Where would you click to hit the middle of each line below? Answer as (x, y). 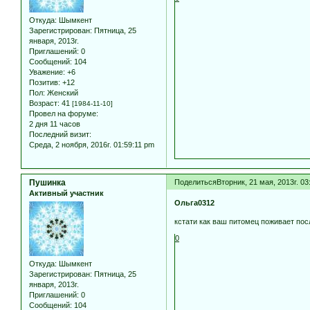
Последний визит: (60, 135)
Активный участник (66, 193)
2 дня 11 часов (55, 124)
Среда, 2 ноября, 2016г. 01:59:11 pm (92, 145)
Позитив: (45, 83)
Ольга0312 (195, 202)
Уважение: (47, 72)
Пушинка (47, 183)
